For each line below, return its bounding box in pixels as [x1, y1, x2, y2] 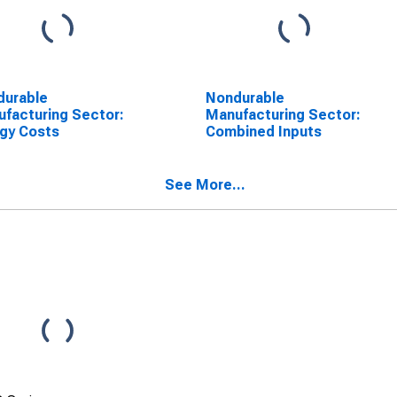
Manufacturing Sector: [205, 106, 361, 123]
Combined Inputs [205, 123, 322, 140]
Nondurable [205, 90, 284, 106]
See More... [165, 176, 245, 193]
